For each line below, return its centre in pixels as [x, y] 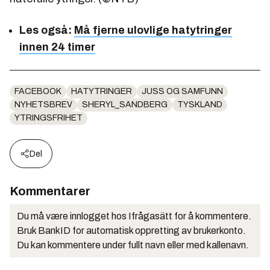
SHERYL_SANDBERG [125, 104]
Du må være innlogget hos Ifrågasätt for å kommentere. [134, 216]
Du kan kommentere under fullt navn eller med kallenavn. [133, 245]
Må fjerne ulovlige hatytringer [153, 30]
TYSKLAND [200, 104]
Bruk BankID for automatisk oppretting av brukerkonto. [131, 230]
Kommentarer [50, 191]
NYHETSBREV [43, 104]
